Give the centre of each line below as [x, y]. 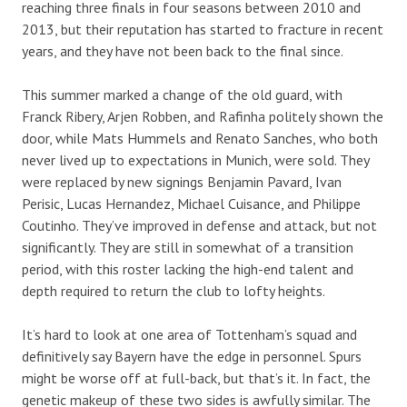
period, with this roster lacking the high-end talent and [188, 268]
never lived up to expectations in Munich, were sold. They [195, 159]
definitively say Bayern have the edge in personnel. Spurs [192, 356]
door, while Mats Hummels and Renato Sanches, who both [200, 138]
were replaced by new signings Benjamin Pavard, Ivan [182, 181]
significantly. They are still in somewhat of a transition [188, 247]
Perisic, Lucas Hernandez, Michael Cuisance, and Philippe [191, 203]
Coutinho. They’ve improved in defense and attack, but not [199, 225]
